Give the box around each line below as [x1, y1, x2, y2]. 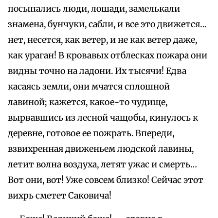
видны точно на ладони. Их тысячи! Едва [8, 66, 186, 77]
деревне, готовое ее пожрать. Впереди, [8, 128, 174, 139]
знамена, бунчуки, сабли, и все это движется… [8, 19, 207, 30]
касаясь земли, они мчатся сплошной [8, 81, 170, 92]
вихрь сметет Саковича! [8, 190, 111, 201]
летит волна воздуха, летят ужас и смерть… [8, 159, 197, 170]
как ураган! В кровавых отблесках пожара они [8, 50, 207, 61]
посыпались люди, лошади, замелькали [8, 3, 180, 15]
